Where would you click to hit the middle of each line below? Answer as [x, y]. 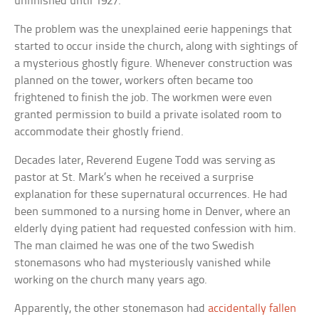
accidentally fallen [252, 308]
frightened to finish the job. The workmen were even [143, 98]
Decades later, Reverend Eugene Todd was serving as [145, 160]
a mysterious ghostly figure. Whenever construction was [154, 63]
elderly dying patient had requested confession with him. [156, 229]
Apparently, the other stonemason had [111, 308]
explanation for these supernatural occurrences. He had [151, 194]
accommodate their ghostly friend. [99, 132]
